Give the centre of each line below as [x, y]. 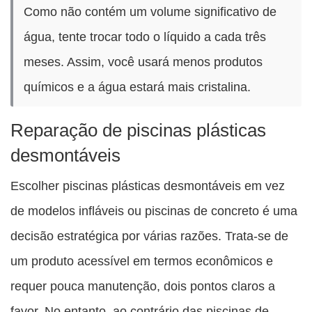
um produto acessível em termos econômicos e [142, 261]
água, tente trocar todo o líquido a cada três [145, 37]
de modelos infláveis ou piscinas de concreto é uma [154, 211]
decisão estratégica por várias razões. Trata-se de [149, 236]
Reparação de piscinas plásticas [138, 131]
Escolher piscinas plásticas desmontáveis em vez [148, 186]
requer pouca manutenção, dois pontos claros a [143, 286]
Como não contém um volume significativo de [150, 12]
